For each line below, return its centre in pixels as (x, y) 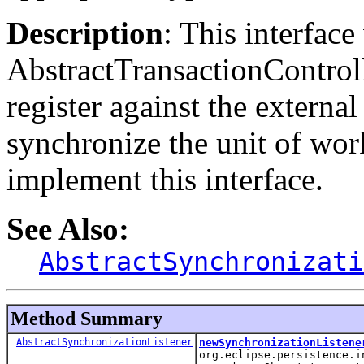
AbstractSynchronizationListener (104, 342)
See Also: (68, 228)
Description (85, 32)
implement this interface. (165, 179)
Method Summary (87, 318)
